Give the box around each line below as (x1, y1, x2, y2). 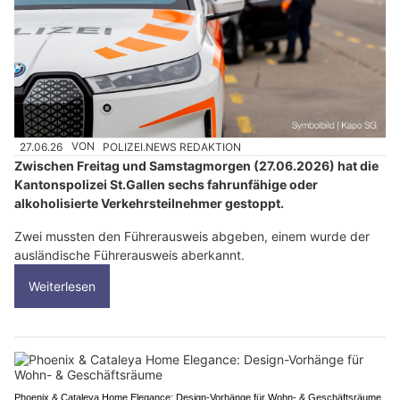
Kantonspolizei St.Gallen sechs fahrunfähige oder (14, 176, 318, 192)
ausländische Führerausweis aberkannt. (14, 246, 245, 262)
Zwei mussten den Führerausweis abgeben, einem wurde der (14, 228, 370, 244)
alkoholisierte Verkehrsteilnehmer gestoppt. (14, 195, 284, 211)
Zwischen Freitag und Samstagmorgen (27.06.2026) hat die (14, 157, 379, 173)
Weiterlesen (29, 278, 96, 294)
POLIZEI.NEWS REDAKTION (103, 139, 242, 154)
